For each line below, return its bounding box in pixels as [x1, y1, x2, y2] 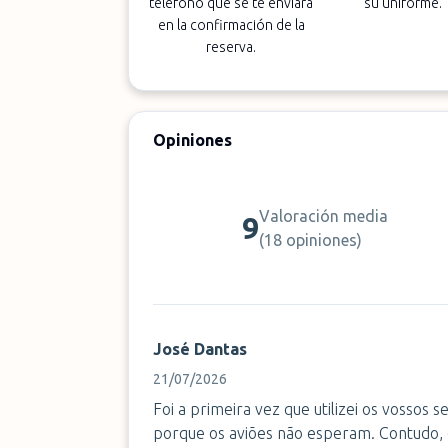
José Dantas [153, 340, 247, 358]
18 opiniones [264, 231, 358, 249]
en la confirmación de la [157, 17, 305, 33]
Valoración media [259, 207, 389, 225]
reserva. [206, 39, 257, 55]
